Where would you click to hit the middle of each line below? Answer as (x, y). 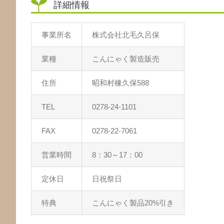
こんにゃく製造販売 (127, 58)
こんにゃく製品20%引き (133, 202)
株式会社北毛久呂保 (126, 34)
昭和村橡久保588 (120, 82)
